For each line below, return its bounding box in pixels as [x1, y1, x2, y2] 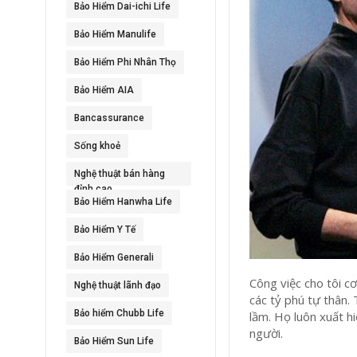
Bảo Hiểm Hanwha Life [74, 196, 172, 207]
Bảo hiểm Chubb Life [74, 308, 164, 319]
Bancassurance [74, 112, 144, 124]
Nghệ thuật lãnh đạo [74, 280, 161, 291]
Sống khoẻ [74, 140, 120, 151]
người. [249, 325, 284, 341]
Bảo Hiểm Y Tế [74, 224, 135, 235]
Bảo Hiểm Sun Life [74, 335, 154, 347]
